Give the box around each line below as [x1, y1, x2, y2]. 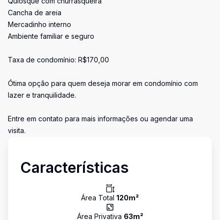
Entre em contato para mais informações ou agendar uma [8, 114, 193, 123]
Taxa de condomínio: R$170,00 [8, 55, 109, 64]
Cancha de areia [8, 8, 61, 17]
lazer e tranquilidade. [8, 91, 76, 99]
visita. [8, 126, 26, 135]
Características [20, 159, 129, 176]
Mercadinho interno [8, 20, 71, 28]
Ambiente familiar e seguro [8, 32, 94, 40]
